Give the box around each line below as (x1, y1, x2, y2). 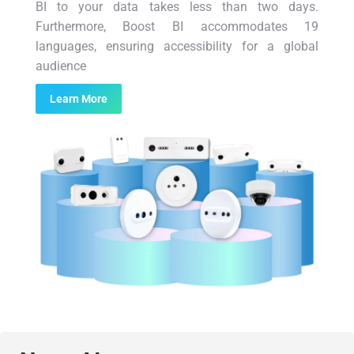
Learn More (49, 92, 107, 106)
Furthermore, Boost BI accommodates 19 (35, 19, 319, 35)
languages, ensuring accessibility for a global (35, 39, 319, 55)
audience (35, 58, 86, 74)
